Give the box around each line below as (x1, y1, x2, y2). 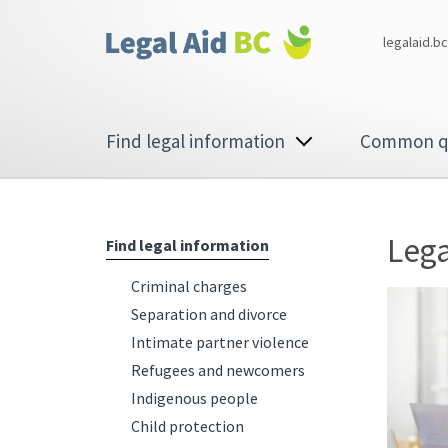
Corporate (72, 12, 154, 36)
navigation (87, 136, 171, 160)
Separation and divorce (131, 304, 287, 324)
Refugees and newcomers (131, 360, 305, 380)
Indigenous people (131, 388, 258, 408)
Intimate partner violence (131, 332, 309, 352)
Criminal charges (131, 276, 247, 296)
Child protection (131, 416, 244, 436)
